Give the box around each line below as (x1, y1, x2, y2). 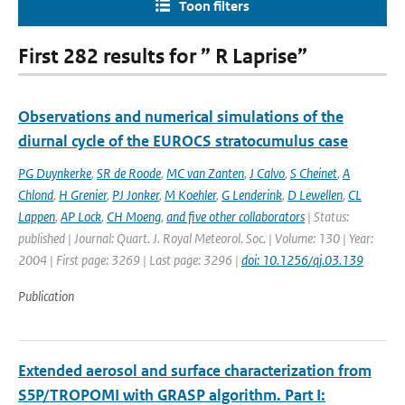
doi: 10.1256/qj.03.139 (241, 251, 363, 268)
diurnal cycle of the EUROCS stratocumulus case (18, 131, 348, 151)
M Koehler (165, 186, 216, 203)
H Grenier (59, 186, 107, 203)
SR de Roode (97, 165, 161, 182)
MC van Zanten (166, 165, 244, 182)
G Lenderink (221, 186, 282, 203)
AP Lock (61, 208, 101, 225)
